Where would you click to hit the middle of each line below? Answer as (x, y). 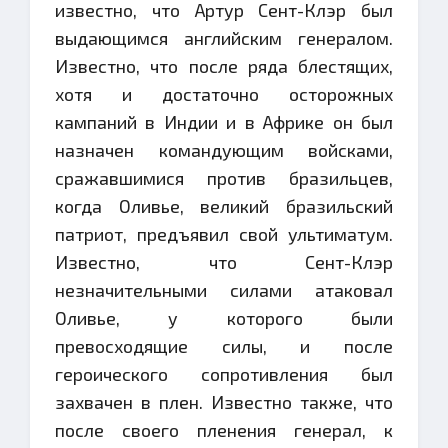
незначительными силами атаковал (224, 290)
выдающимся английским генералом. (224, 38)
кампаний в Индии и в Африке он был (224, 122)
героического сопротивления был (224, 374)
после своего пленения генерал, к (224, 430)
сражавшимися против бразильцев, (224, 178)
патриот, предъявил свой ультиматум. (224, 234)
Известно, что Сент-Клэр (224, 262)
